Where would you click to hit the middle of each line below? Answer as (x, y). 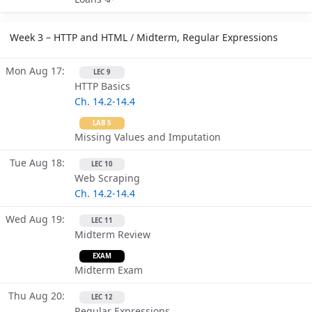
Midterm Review (112, 235)
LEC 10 (102, 164)
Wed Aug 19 (34, 219)
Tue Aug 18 (36, 163)
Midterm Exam (109, 270)
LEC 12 (102, 297)
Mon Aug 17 (34, 71)
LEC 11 (102, 221)
